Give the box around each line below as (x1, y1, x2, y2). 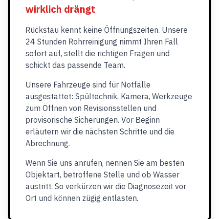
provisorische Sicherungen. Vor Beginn (25, 115, 160, 125)
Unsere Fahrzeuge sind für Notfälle (25, 80, 151, 89)
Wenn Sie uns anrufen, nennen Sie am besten (25, 158, 184, 168)
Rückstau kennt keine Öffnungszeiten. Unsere (25, 25, 188, 35)
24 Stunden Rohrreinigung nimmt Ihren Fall (25, 37, 178, 46)
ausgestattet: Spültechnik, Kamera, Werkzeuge (25, 91, 192, 101)
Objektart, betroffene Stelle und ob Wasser (25, 170, 179, 179)
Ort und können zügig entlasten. (25, 193, 138, 203)
